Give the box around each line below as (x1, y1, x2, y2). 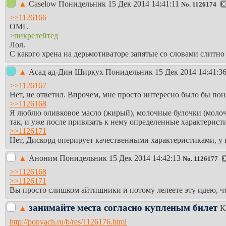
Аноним (29, 153, 60, 162)
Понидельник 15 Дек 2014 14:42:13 (60, 153, 181, 162)
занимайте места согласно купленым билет (29, 202, 220, 213)
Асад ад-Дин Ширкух (29, 67, 105, 76)
